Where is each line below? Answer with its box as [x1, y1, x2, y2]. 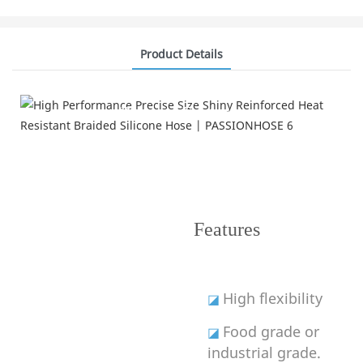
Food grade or [222, 321, 319, 341]
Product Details [140, 45, 223, 62]
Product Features [118, 102, 244, 123]
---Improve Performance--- [109, 137, 253, 153]
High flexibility [222, 288, 322, 308]
